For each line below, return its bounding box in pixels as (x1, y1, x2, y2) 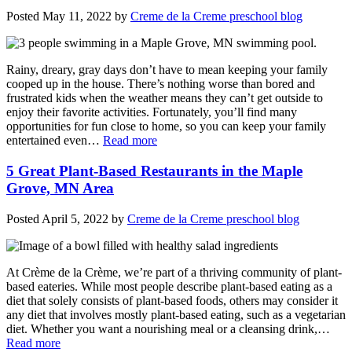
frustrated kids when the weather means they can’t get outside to (6, 91, 323, 105)
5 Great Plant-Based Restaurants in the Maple (6, 163, 302, 180)
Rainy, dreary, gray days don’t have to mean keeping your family (6, 63, 328, 77)
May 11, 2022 (42, 9, 112, 24)
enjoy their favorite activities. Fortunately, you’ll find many (6, 105, 297, 119)
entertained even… (6, 134, 103, 148)
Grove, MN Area (6, 180, 114, 197)
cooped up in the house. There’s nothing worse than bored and (6, 77, 315, 91)
